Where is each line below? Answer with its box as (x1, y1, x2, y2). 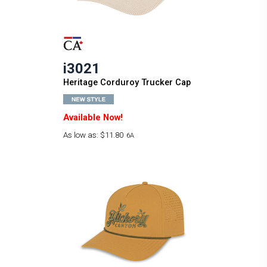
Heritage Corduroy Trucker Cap (63, 76, 191, 88)
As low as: (63, 130, 100, 139)
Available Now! (63, 111, 123, 123)
